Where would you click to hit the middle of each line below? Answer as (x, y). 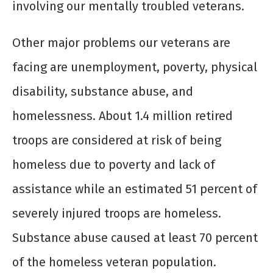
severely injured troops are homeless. (117, 214)
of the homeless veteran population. (114, 262)
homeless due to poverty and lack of (114, 165)
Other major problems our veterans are (121, 43)
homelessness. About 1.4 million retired (122, 116)
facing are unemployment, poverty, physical (135, 67)
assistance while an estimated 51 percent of (135, 189)
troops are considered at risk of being (117, 140)
